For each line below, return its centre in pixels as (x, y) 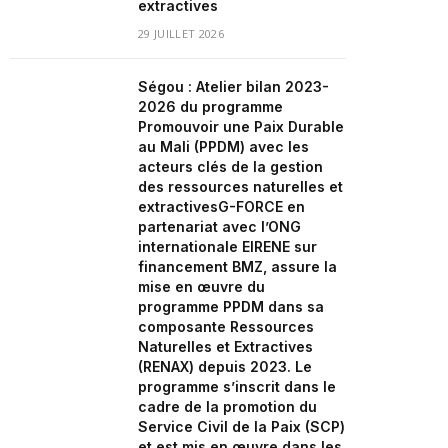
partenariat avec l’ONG (219, 226)
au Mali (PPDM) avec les (223, 146)
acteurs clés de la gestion (230, 166)
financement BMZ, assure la (237, 266)
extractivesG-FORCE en (221, 206)
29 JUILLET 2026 (181, 33)
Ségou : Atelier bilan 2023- (233, 86)
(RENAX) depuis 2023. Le (225, 366)
